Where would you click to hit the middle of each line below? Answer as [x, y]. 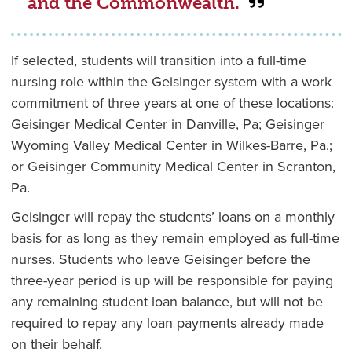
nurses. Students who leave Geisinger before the [160, 260]
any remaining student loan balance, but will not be [167, 302]
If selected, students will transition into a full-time [158, 61]
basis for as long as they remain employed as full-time [175, 238]
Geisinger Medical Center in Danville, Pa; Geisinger [167, 125]
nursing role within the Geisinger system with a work [171, 82]
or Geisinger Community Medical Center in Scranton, [173, 167]
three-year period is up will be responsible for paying [172, 281]
